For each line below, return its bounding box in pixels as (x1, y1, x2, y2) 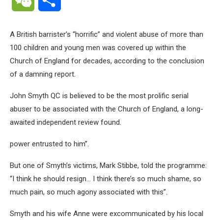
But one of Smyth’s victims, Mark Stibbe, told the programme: (10, 161, 207, 170)
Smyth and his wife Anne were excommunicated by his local (10, 209, 203, 218)
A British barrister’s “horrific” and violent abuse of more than (10, 30, 203, 39)
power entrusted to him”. (10, 139, 89, 148)
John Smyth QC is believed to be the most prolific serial (10, 91, 189, 100)
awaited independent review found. (10, 118, 121, 127)
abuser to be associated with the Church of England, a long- (10, 105, 203, 113)
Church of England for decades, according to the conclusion (10, 56, 204, 65)
